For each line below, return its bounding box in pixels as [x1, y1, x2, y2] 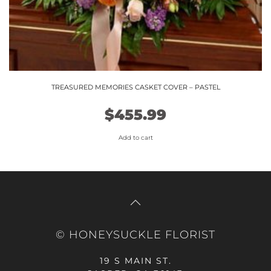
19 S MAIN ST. [99, 255, 172, 266]
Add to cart [118, 134, 153, 141]
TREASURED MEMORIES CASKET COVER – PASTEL [51, 83, 220, 91]
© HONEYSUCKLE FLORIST [56, 228, 215, 241]
